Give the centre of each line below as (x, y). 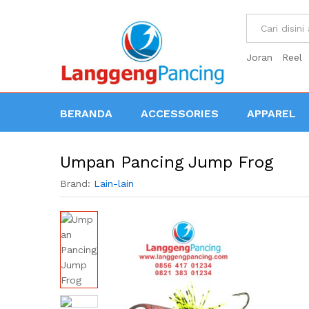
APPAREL (271, 113)
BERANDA (86, 113)
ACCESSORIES (180, 113)
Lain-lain (114, 183)
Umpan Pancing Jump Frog (167, 162)
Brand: (77, 183)
